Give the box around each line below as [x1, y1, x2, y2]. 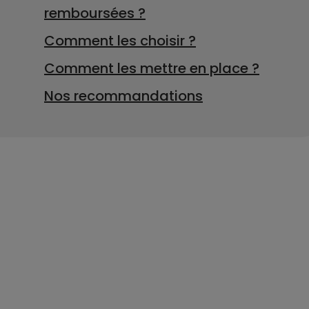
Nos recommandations [44, 86, 203, 106]
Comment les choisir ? [44, 31, 196, 50]
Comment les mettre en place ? [44, 59, 259, 78]
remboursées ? [44, 3, 146, 23]
